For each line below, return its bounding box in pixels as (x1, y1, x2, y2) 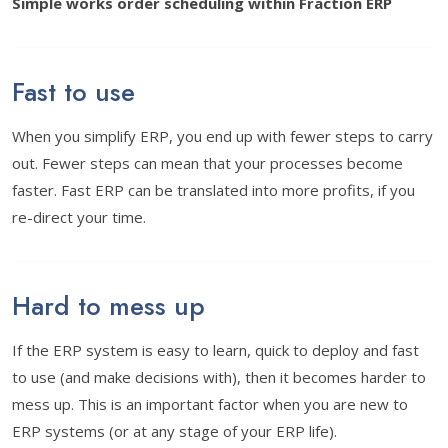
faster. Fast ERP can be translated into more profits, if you (12, 180, 415, 200)
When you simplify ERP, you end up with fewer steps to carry (12, 126, 433, 146)
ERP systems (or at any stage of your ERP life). (12, 421, 337, 441)
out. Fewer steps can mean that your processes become (12, 153, 403, 173)
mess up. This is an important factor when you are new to (12, 394, 408, 414)
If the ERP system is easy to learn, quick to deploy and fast (12, 340, 419, 360)
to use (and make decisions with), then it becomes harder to (12, 367, 426, 387)
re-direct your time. (12, 207, 146, 227)
